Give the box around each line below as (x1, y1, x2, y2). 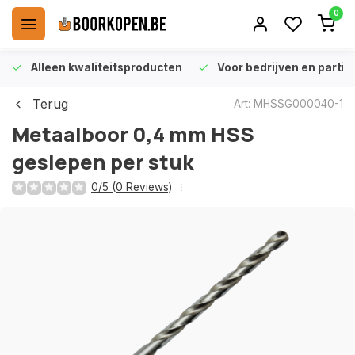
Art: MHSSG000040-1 (234, 97, 343, 110)
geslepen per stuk (12, 148, 193, 176)
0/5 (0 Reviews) (91, 181, 172, 193)
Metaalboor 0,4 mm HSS (12, 120, 254, 148)
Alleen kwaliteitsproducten (31, 61, 182, 74)
